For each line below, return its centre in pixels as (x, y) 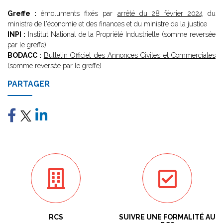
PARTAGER (29, 84)
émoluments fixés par (77, 13)
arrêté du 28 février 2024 (160, 13)
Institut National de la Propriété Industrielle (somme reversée (120, 34)
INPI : (16, 34)
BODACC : (26, 55)
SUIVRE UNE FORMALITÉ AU (167, 217)
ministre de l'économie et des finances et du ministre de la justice (107, 24)
